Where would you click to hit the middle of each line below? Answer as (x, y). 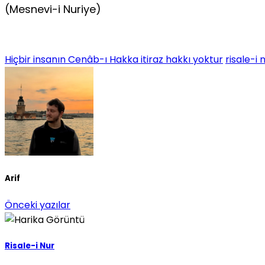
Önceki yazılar (38, 205)
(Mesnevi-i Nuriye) (53, 9)
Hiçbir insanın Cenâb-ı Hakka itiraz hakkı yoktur (114, 59)
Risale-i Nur (30, 246)
